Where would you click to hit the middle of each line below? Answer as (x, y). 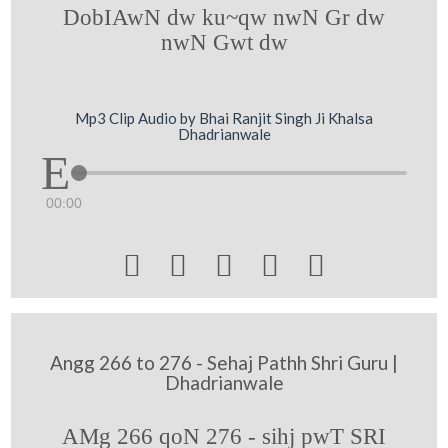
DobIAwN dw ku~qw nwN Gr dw (224, 16)
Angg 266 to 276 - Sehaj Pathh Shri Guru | (224, 362)
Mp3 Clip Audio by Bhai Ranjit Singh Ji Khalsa (224, 118)
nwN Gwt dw (224, 41)
